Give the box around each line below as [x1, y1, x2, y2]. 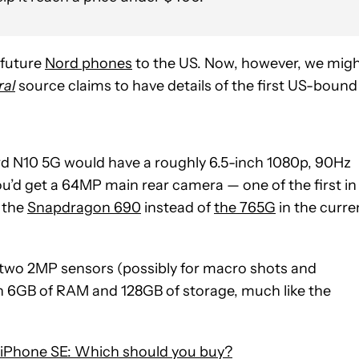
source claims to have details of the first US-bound [15, 76, 357, 95]
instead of [141, 198, 214, 216]
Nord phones [45, 54, 132, 72]
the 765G [214, 198, 276, 216]
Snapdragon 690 [27, 198, 141, 216]
